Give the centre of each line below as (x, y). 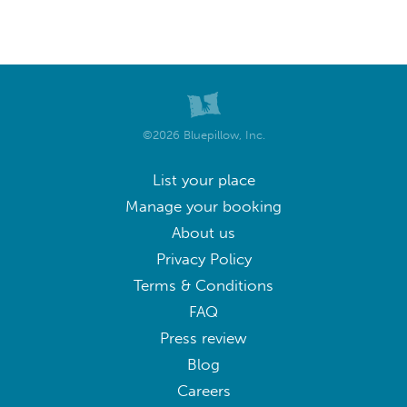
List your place (203, 180)
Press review (203, 338)
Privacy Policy (203, 259)
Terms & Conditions (203, 285)
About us (203, 233)
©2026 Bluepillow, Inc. (203, 134)
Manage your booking (203, 206)
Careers (203, 391)
